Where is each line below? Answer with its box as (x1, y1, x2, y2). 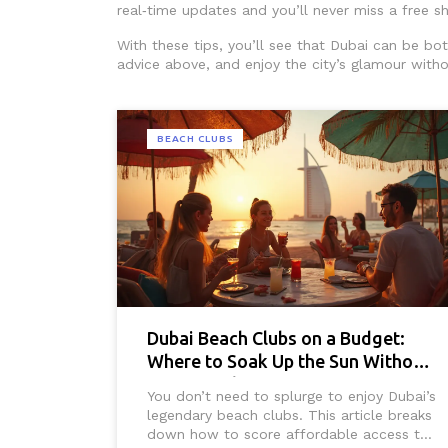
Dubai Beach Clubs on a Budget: (147, 328, 405, 349)
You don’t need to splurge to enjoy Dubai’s (147, 388, 436, 405)
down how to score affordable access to (147, 426, 429, 443)
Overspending (147, 374, 263, 395)
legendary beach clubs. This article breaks (147, 407, 432, 424)
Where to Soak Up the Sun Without (147, 351, 430, 372)
